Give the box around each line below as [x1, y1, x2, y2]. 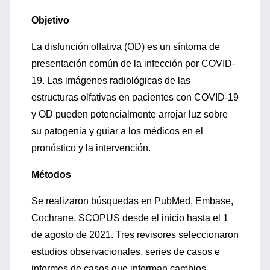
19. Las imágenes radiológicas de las [31, 75, 190, 86]
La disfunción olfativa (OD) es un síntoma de [31, 42, 220, 52]
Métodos [31, 169, 71, 180]
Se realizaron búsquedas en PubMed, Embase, [31, 196, 233, 206]
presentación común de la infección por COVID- [31, 58, 235, 69]
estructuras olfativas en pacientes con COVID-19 [31, 92, 239, 102]
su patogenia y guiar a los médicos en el [31, 126, 203, 136]
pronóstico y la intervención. [31, 143, 151, 153]
